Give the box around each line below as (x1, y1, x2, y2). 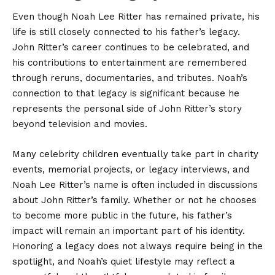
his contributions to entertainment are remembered (12, 56, 247, 68)
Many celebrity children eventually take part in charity (12, 148, 258, 160)
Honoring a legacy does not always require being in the (12, 240, 263, 252)
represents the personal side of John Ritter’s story (12, 103, 242, 114)
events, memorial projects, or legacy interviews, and (12, 163, 249, 175)
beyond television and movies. (12, 118, 147, 130)
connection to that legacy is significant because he (12, 87, 239, 99)
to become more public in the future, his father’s (12, 209, 232, 221)
